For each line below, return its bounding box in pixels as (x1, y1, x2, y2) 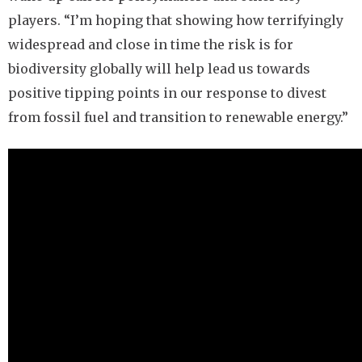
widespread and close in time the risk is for (8, 36, 293, 53)
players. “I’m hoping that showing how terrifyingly (8, 12, 343, 28)
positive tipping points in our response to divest (8, 85, 326, 101)
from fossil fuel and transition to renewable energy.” (8, 109, 348, 125)
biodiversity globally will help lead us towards (8, 61, 310, 77)
